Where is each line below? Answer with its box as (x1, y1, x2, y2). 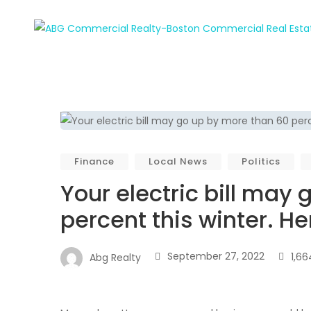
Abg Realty (90, 251, 141, 264)
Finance (74, 155, 115, 169)
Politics (242, 155, 280, 169)
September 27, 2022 (167, 249, 264, 264)
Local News (149, 155, 208, 169)
